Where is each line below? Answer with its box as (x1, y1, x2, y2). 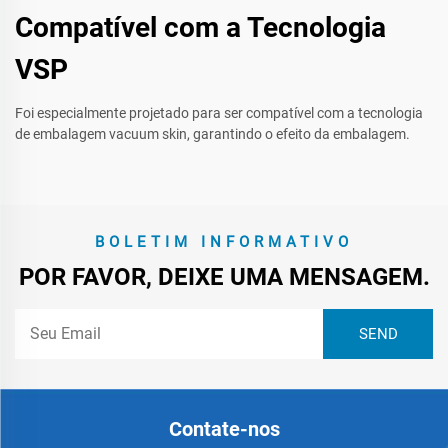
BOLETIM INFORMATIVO (95, 233, 353, 252)
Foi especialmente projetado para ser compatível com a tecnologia (15, 105, 423, 122)
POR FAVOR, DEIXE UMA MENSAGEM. (18, 263, 430, 292)
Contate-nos (168, 417, 280, 442)
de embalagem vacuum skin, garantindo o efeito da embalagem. (15, 126, 410, 143)
